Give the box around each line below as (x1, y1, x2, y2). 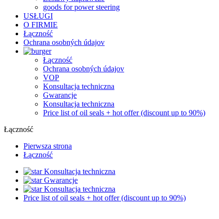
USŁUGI (23, 12, 53, 20)
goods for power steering (43, 3, 120, 11)
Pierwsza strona (23, 142, 72, 150)
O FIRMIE (23, 21, 58, 29)
